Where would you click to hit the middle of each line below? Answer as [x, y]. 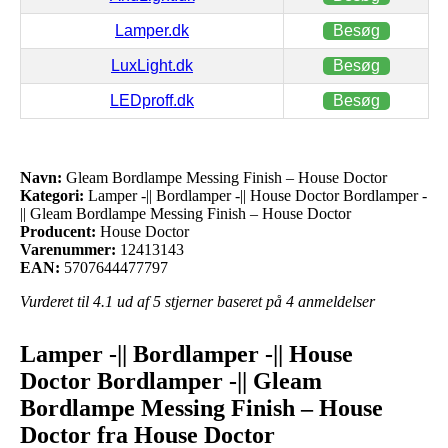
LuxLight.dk [152, 65]
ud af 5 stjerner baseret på [199, 301]
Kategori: [52, 195]
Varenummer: [68, 249]
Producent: [58, 231]
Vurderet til [56, 301]
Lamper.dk [152, 30]
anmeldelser [334, 301]
